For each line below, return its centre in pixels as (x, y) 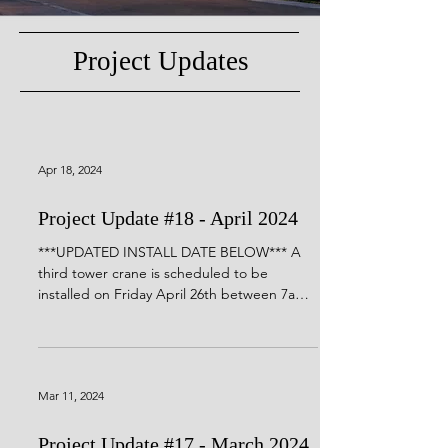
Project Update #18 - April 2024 (168, 218)
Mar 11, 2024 (71, 395)
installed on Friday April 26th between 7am (172, 294)
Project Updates (161, 61)
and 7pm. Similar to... (105, 315)
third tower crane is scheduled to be (153, 273)
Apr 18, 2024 (70, 169)
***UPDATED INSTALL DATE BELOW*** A (169, 252)
